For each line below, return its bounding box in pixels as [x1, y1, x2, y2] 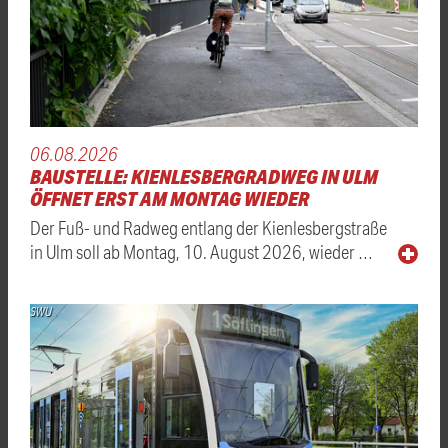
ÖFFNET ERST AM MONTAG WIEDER [30, 186, 309, 212]
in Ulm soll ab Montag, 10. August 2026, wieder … [30, 240, 373, 264]
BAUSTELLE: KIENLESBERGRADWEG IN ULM [30, 164, 378, 190]
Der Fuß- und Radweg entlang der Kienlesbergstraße [30, 216, 387, 240]
